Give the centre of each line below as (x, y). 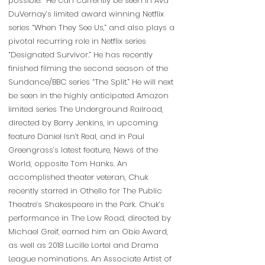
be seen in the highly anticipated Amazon (88, 96)
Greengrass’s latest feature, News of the (83, 150)
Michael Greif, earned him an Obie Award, (88, 232)
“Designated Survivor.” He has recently (80, 55)
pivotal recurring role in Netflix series (77, 41)
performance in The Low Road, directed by (90, 218)
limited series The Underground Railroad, (86, 109)
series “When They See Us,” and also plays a (91, 28)
